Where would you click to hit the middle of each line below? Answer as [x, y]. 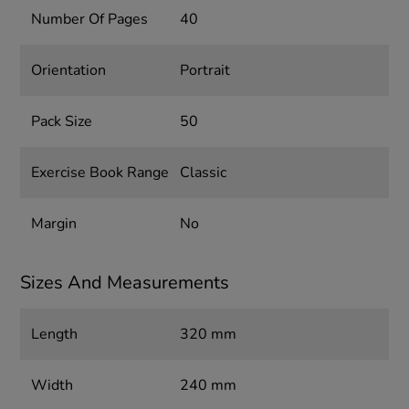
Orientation [69, 70]
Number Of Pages [90, 19]
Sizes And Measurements [125, 282]
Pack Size [62, 121]
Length [55, 334]
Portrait [204, 70]
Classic [203, 172]
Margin [54, 223]
